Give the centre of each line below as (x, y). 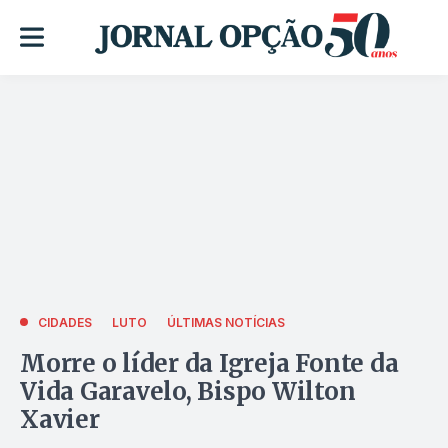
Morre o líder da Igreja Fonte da (209, 363)
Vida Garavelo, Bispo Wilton (188, 391)
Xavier (60, 419)
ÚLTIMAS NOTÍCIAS (226, 322)
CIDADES (65, 322)
